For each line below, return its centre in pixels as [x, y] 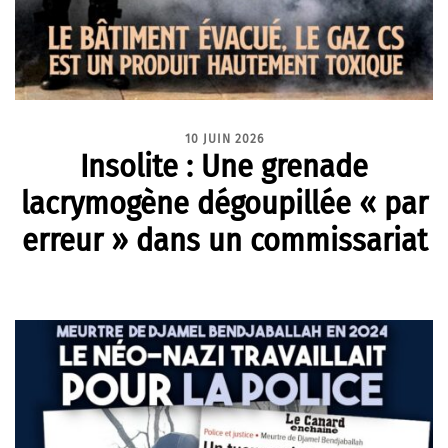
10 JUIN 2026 [224, 138]
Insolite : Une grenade [224, 165]
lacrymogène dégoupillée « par [224, 202]
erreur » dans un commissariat [224, 239]
